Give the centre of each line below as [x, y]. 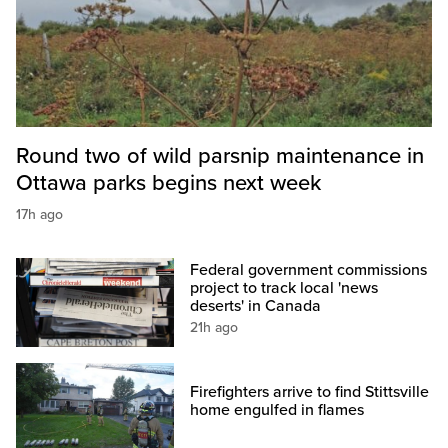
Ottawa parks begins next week [168, 183]
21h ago [214, 328]
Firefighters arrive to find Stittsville [310, 391]
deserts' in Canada [256, 306]
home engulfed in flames [277, 409]
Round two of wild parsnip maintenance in [220, 156]
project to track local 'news [284, 288]
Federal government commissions [309, 270]
